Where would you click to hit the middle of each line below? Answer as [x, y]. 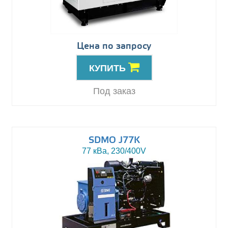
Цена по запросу [114, 47]
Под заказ [114, 91]
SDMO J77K [114, 141]
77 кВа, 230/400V [114, 151]
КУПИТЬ [108, 68]
